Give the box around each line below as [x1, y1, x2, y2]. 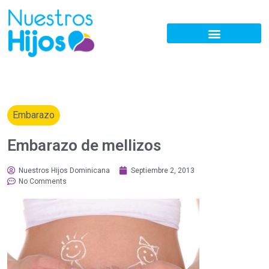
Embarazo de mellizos [7, 136, 161, 155]
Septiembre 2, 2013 [131, 166, 195, 175]
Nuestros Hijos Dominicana [19, 166, 110, 175]
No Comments [19, 177, 67, 186]
